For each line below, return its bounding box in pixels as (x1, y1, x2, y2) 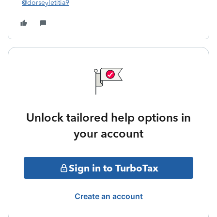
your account (74, 126, 143, 140)
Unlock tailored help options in (26, 110, 191, 124)
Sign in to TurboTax (68, 162, 158, 174)
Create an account (74, 191, 143, 201)
